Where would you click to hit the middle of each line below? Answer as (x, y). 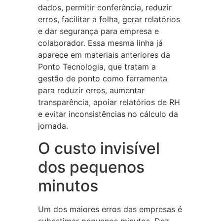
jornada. (53, 126)
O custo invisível (99, 148)
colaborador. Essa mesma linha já (100, 43)
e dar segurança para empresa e (98, 31)
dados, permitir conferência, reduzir (105, 8)
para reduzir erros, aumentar (91, 91)
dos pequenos (91, 167)
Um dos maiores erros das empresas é (110, 209)
